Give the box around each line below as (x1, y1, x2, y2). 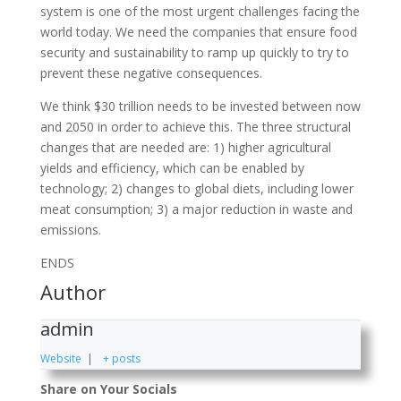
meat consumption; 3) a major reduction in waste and (39, 200, 353, 218)
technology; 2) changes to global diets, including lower (39, 179, 354, 197)
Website (39, 350, 81, 366)
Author (39, 277, 106, 305)
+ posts (102, 350, 141, 366)
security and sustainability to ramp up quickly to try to (39, 43, 349, 61)
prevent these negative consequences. (39, 64, 262, 81)
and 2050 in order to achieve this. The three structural (39, 117, 351, 135)
